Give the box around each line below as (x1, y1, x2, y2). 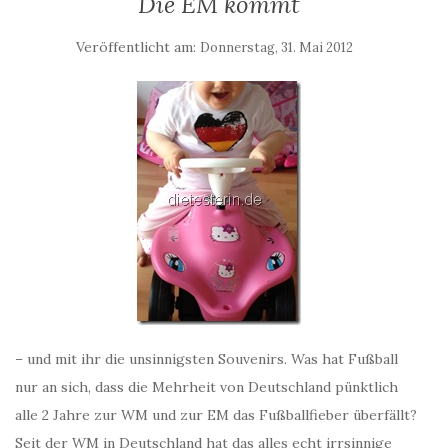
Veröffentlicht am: (75, 38, 200, 56)
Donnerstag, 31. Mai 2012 (199, 39, 353, 56)
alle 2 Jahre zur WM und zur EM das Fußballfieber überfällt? (15, 406, 417, 424)
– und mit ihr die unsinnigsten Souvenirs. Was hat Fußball (15, 350, 398, 368)
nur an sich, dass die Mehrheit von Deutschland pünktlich (15, 378, 398, 396)
